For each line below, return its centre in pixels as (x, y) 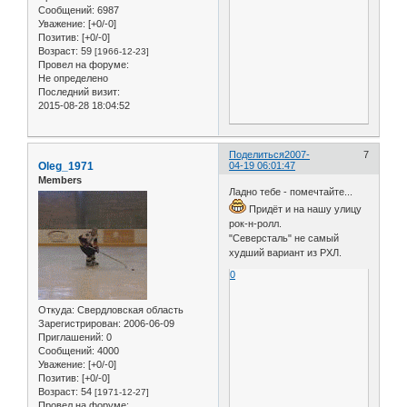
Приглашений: (71, 337)
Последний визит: (79, 91)
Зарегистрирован (78, 323)
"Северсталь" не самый (284, 238)
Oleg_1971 (66, 166)
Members (60, 179)
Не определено (73, 78)
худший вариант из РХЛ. (286, 253)
